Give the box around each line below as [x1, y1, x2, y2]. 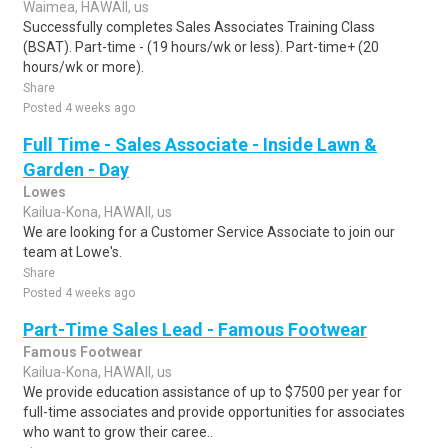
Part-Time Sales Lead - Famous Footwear [23, 319, 367, 340]
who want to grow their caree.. [23, 424, 213, 440]
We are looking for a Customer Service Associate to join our [23, 224, 395, 240]
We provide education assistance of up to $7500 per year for [23, 384, 402, 400]
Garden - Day [23, 159, 129, 180]
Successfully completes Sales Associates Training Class [23, 19, 375, 35]
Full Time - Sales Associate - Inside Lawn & [23, 134, 377, 155]
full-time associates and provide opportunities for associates [23, 404, 405, 420]
